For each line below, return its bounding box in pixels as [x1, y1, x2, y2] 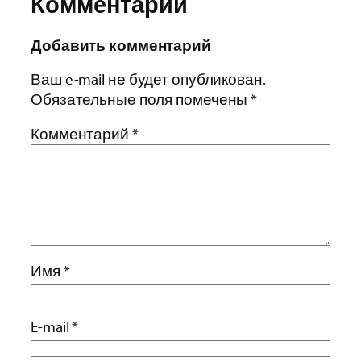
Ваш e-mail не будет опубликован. [31, 68, 266, 89]
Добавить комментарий [31, 35, 211, 56]
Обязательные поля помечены [31, 89, 251, 109]
